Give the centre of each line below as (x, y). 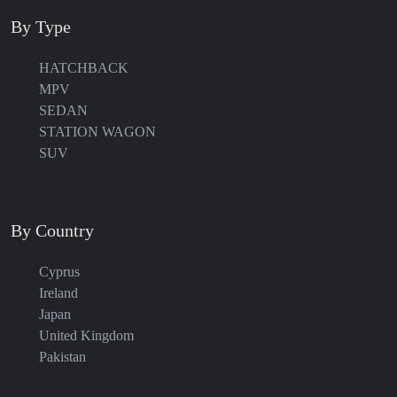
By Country (52, 231)
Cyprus (59, 272)
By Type (41, 27)
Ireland (58, 293)
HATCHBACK (84, 68)
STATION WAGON (97, 132)
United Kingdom (86, 336)
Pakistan (62, 357)
